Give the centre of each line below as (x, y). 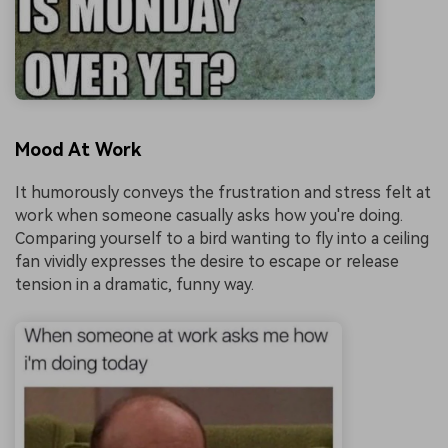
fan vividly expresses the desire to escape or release (207, 262)
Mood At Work (78, 149)
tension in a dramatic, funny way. (134, 285)
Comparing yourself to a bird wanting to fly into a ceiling (222, 239)
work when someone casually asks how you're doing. (209, 216)
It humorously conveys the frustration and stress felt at (223, 193)
